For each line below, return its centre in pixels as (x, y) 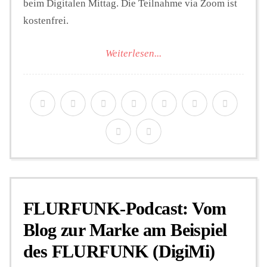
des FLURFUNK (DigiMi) (119, 251)
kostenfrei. (46, 21)
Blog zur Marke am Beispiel (125, 229)
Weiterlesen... (133, 53)
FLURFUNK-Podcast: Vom (125, 208)
